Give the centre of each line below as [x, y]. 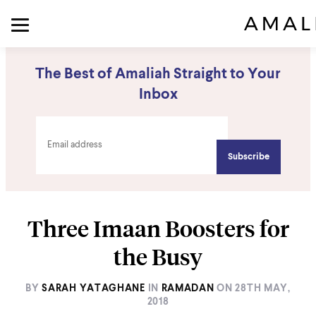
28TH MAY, [263, 288]
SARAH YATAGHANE [93, 288]
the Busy [158, 257]
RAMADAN [188, 288]
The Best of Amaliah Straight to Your [158, 74]
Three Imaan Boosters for [158, 229]
